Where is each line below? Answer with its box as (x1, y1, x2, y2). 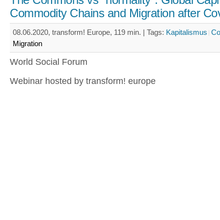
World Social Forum (10, 57, 87, 67)
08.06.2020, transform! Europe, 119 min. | (13, 28, 147, 36)
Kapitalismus (166, 28, 207, 36)
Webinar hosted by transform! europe (10, 76, 156, 86)
